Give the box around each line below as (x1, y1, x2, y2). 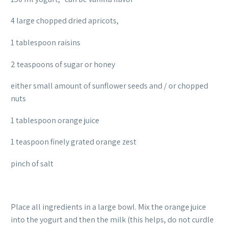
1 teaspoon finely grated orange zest (11, 136, 136, 148)
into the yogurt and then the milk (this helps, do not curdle (11, 214, 214, 225)
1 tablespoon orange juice (11, 115, 99, 126)
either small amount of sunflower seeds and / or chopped (11, 80, 208, 92)
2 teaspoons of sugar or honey (11, 59, 115, 70)
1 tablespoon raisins (11, 37, 80, 48)
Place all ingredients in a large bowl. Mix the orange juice (11, 202, 206, 213)
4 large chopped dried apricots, (11, 15, 119, 26)
